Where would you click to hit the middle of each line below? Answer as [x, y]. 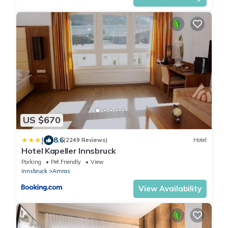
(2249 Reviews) [85, 140]
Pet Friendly [66, 162]
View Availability [170, 188]
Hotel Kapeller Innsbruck [69, 150]
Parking [31, 162]
